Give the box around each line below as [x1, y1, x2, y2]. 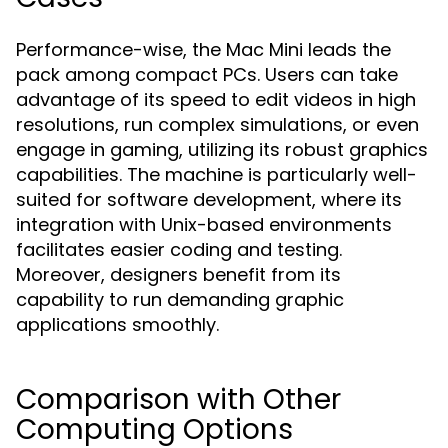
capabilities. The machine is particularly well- [16, 162, 417, 187]
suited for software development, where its [16, 187, 402, 212]
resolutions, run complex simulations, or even [16, 112, 419, 137]
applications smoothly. [16, 312, 219, 337]
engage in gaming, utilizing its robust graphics [16, 137, 428, 162]
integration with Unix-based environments [16, 212, 392, 237]
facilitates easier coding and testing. [16, 237, 342, 262]
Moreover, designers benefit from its [16, 262, 341, 287]
